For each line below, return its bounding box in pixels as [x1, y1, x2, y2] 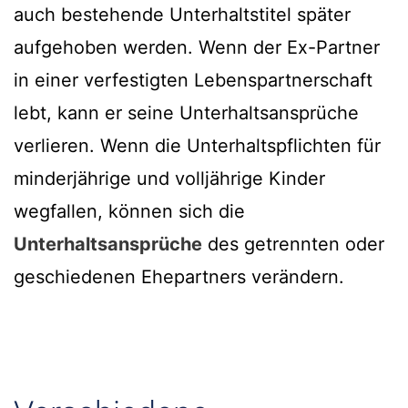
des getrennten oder [202, 233, 384, 256]
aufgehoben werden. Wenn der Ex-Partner [14, 36, 380, 59]
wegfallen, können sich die [14, 200, 245, 223]
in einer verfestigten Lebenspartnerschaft [14, 69, 372, 92]
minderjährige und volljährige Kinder [14, 168, 325, 190]
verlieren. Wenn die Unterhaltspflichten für [14, 135, 381, 158]
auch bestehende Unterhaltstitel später [14, 4, 351, 26]
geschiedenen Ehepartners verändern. [14, 266, 344, 289]
